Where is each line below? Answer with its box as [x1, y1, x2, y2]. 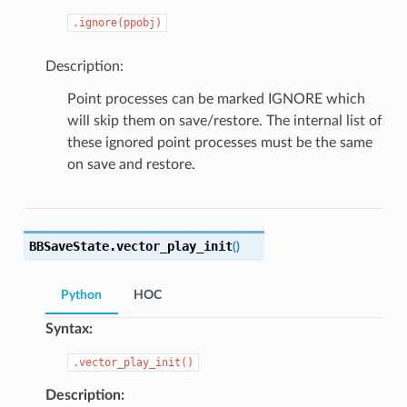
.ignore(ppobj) [72, 16, 162, 30]
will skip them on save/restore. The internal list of [66, 114, 382, 129]
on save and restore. [66, 157, 195, 173]
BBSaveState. [28, 239, 116, 254]
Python [61, 289, 103, 303]
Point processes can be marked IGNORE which [66, 92, 365, 107]
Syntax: [45, 322, 93, 337]
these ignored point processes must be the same [66, 135, 372, 151]
